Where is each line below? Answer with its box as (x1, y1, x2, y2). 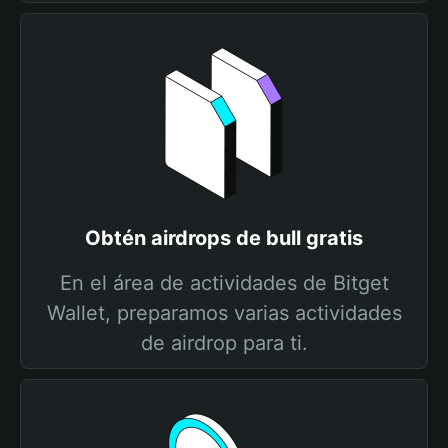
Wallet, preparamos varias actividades (46, 301, 402, 325)
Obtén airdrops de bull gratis (85, 226, 363, 250)
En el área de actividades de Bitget (59, 271, 389, 295)
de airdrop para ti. (140, 331, 308, 355)
